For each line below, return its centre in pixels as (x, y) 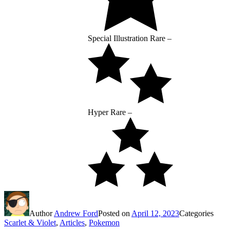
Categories (196, 213)
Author (42, 213)
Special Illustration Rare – (130, 39)
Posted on (115, 213)
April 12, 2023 (155, 213)
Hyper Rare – (110, 112)
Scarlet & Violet (30, 222)
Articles (72, 222)
